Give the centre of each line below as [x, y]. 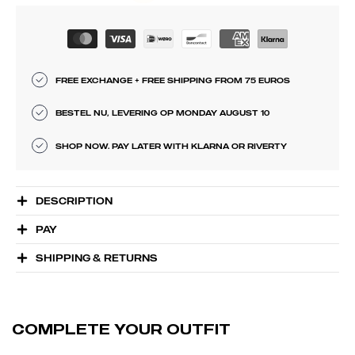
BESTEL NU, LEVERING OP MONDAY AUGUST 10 [162, 113]
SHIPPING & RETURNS [97, 258]
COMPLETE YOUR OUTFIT [121, 328]
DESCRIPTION [74, 200]
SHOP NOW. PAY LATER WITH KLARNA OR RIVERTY [171, 145]
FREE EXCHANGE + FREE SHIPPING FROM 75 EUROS [173, 80]
